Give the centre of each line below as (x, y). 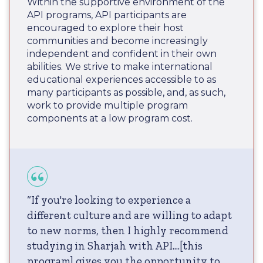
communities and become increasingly (117, 41)
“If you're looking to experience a (109, 200)
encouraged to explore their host (105, 28)
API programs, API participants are (107, 15)
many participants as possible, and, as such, (126, 92)
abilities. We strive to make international (120, 66)
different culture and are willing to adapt (129, 215)
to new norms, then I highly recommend (128, 230)
